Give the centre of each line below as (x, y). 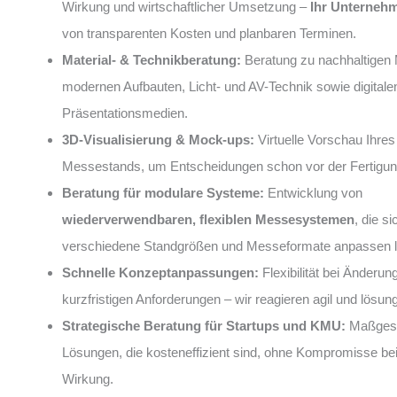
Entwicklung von (313, 193)
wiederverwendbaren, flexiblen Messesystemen (208, 219)
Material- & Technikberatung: (152, 60)
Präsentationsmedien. (125, 113)
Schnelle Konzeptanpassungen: (160, 272)
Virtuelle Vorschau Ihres (325, 140)
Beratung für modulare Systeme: (163, 193)
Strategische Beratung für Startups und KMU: (204, 326)
